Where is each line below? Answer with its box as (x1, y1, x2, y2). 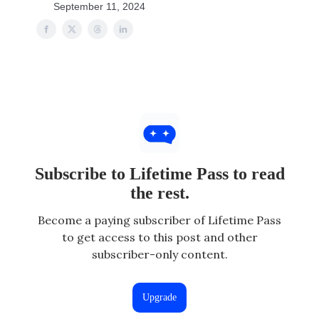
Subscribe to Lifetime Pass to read (34, 164, 285, 183)
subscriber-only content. (91, 247, 228, 261)
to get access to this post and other (61, 230, 258, 244)
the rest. (130, 184, 189, 202)
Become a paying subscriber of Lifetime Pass (38, 213, 281, 227)
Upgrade (142, 292, 177, 303)
